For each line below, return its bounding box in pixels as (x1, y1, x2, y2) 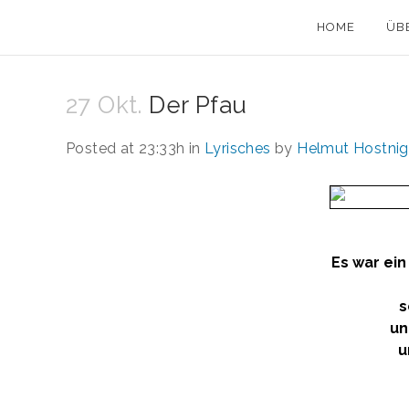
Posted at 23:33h (66, 140, 185, 157)
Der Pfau (142, 91, 247, 119)
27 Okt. (66, 91, 142, 119)
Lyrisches (204, 140, 271, 157)
